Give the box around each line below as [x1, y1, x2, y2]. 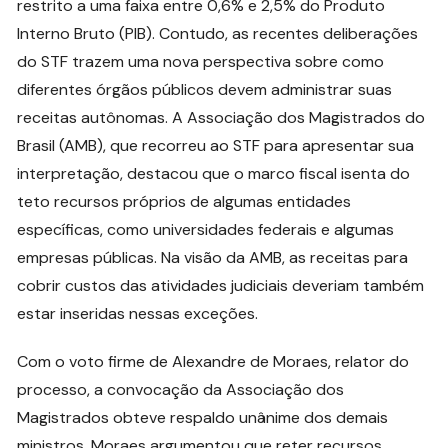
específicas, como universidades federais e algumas [17, 218, 395, 240]
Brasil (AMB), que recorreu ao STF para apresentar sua [17, 134, 415, 156]
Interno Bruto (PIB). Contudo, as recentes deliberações [17, 22, 419, 44]
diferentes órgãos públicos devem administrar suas [17, 78, 393, 100]
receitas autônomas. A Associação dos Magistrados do [17, 106, 426, 128]
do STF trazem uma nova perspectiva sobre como [17, 50, 385, 72]
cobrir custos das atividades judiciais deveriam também [17, 274, 425, 296]
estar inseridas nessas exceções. [17, 302, 259, 324]
